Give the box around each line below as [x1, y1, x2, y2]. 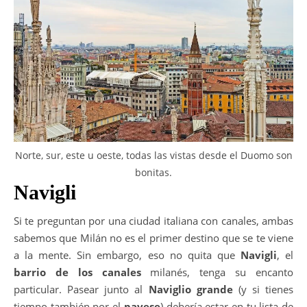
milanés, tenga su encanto [140, 265, 294, 279]
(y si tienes [232, 282, 293, 296]
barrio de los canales [14, 265, 141, 279]
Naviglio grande [148, 282, 233, 296]
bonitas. [135, 165, 172, 179]
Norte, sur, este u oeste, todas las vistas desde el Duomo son [14, 148, 293, 162]
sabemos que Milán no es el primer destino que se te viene [14, 230, 293, 245]
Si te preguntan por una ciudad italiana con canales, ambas [14, 213, 293, 228]
